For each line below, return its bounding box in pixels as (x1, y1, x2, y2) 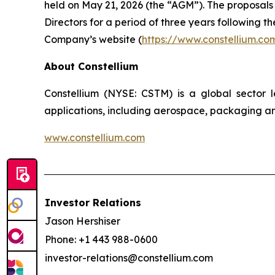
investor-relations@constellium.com (45, 252, 213, 264)
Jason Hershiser (45, 215, 120, 227)
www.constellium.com (44, 131, 145, 144)
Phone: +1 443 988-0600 (45, 233, 158, 246)
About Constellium (44, 60, 138, 72)
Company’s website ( (44, 33, 142, 45)
